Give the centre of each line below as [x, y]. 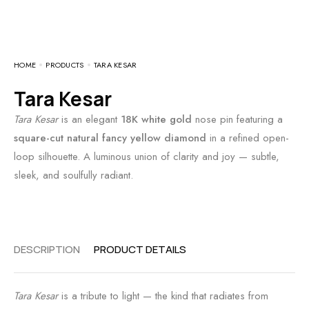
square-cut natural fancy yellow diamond [110, 138]
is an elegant [89, 119]
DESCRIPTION [47, 249]
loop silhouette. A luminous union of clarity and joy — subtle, [147, 157]
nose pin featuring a [237, 119]
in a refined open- [248, 138]
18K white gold [156, 119]
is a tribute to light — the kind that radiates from [163, 296]
